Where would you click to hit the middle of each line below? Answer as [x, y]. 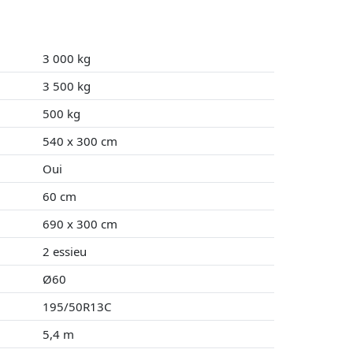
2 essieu [65, 252]
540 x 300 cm [80, 141]
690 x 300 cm [80, 224]
